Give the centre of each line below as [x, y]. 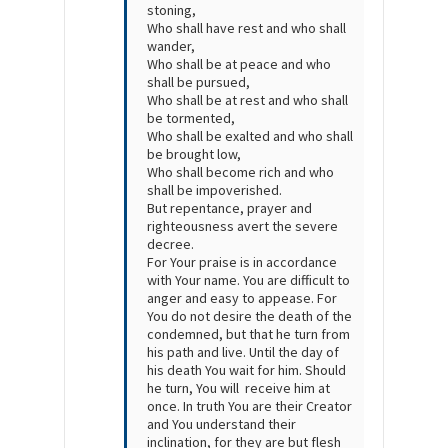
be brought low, [194, 154]
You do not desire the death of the [249, 316]
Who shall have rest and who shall [246, 28]
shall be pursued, [198, 82]
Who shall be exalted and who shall [250, 136]
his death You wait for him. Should [246, 370]
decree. [170, 244]
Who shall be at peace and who [239, 64]
